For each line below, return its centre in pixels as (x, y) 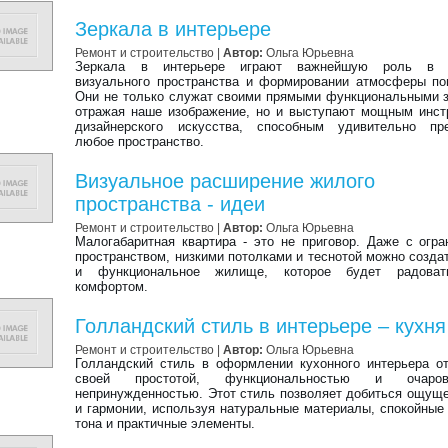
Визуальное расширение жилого (225, 181)
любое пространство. (140, 141)
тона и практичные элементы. (165, 423)
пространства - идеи (170, 204)
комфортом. (112, 286)
